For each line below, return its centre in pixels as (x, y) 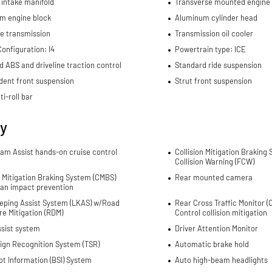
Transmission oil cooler (214, 34)
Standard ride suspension (218, 65)
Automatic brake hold (212, 244)
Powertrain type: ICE (210, 49)
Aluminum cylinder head (216, 18)
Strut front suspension (213, 81)
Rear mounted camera (213, 178)
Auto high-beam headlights (221, 260)
